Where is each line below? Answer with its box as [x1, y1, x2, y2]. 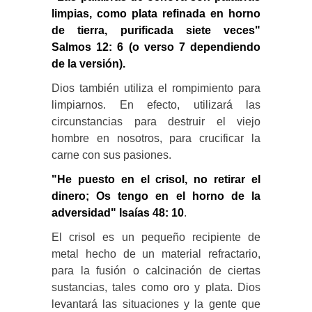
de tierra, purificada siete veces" [52, 24, 260, 36]
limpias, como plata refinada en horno [52, 7, 260, 19]
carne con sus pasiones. [52, 148, 171, 161]
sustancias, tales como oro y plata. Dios [52, 281, 260, 293]
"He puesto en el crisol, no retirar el [52, 173, 260, 185]
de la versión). [52, 57, 125, 70]
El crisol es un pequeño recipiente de [52, 231, 260, 243]
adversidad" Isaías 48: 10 [52, 206, 184, 219]
